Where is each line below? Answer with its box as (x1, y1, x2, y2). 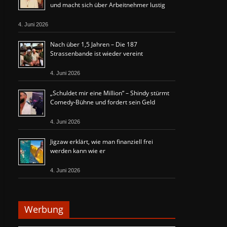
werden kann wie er (50, 146, 105, 155)
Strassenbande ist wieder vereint (50, 49, 143, 58)
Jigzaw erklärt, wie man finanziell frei (50, 137, 153, 146)
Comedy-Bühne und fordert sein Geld (50, 98, 155, 106)
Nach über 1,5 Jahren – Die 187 (50, 40, 137, 49)
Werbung (24, 203, 63, 215)
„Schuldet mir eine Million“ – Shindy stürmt (50, 89, 169, 97)
